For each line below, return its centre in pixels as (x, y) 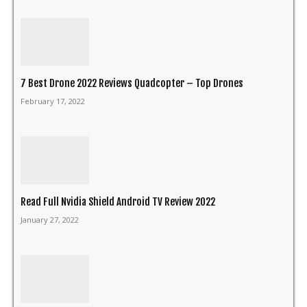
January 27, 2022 (50, 219)
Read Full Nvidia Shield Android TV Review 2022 (118, 201)
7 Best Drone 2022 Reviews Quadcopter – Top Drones (132, 83)
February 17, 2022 (53, 101)
